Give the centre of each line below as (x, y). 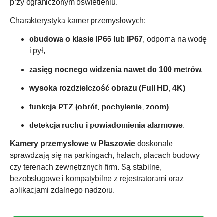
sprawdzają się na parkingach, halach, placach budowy (105, 155)
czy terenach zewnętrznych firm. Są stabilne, (86, 167)
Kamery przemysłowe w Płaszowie (72, 144)
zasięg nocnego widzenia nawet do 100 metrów (115, 69)
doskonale (154, 144)
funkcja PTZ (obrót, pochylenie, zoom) (99, 107)
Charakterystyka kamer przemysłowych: (78, 21)
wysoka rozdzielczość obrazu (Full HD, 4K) (107, 88)
